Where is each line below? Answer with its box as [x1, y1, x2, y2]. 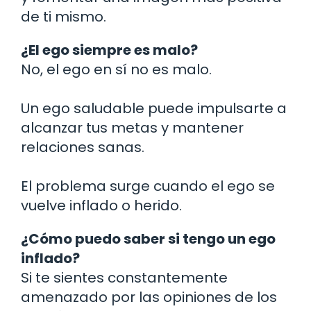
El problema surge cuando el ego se [21, 176, 275, 196]
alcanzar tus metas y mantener [21, 117, 244, 137]
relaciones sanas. [21, 137, 144, 157]
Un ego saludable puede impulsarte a [21, 98, 287, 118]
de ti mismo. [21, 6, 106, 26]
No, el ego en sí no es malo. [21, 59, 212, 79]
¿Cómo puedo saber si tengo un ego [21, 228, 276, 249]
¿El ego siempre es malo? [21, 40, 198, 60]
